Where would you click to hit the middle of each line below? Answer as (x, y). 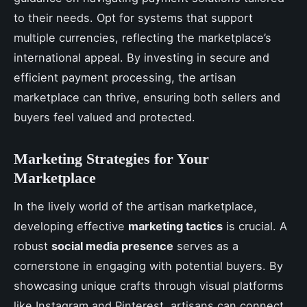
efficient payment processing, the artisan (125, 78)
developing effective (71, 226)
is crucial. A (255, 226)
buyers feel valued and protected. (105, 118)
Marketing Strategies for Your (111, 159)
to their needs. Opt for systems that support (133, 18)
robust (33, 246)
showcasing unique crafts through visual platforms (149, 285)
